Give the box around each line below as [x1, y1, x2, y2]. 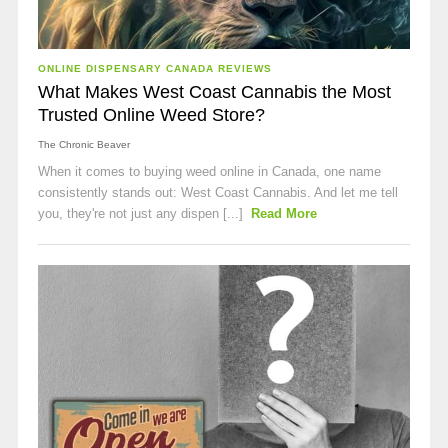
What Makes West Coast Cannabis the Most [37, 82, 391, 102]
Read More [251, 206, 318, 221]
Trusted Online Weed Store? [37, 105, 265, 125]
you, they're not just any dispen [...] [37, 206, 247, 221]
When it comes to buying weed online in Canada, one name [37, 164, 381, 179]
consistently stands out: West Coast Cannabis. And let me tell [37, 185, 398, 200]
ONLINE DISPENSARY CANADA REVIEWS [37, 63, 272, 74]
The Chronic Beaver [37, 139, 130, 150]
